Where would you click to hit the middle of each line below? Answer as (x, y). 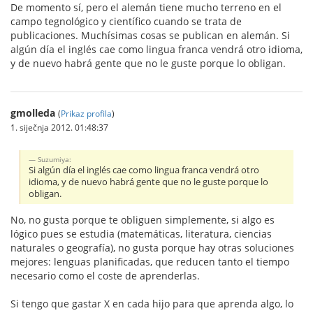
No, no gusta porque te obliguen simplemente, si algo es (143, 219)
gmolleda (33, 112)
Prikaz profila (86, 113)
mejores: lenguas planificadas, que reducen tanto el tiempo (150, 261)
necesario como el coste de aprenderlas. (105, 275)
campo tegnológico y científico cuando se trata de (126, 21)
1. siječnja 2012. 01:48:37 (59, 127)
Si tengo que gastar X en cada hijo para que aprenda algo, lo (152, 303)
